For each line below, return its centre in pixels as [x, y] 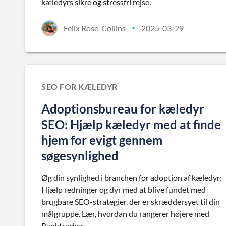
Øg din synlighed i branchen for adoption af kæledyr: [132, 177]
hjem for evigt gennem [102, 140]
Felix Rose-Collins [95, 28]
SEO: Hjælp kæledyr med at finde [131, 124]
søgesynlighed [80, 156]
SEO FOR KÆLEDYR [79, 87]
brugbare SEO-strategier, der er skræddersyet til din [131, 202]
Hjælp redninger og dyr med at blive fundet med [124, 189]
